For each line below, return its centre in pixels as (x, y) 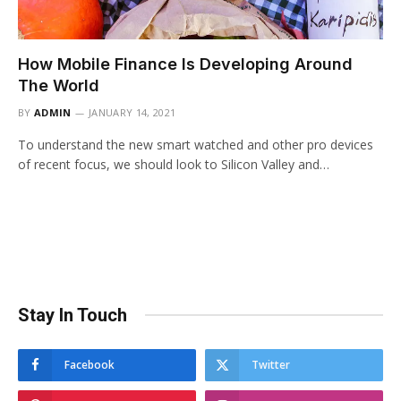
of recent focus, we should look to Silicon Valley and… (174, 164)
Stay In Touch (73, 315)
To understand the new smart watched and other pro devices (196, 144)
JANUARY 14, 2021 (132, 112)
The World (59, 85)
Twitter (271, 364)
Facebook (90, 364)
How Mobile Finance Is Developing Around (185, 64)
